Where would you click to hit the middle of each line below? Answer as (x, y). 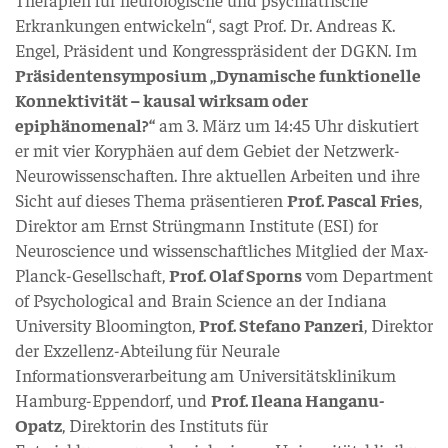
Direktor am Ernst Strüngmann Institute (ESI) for (196, 224)
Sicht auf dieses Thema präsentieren (151, 199)
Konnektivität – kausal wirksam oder (161, 99)
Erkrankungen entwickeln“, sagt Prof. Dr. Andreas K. (205, 24)
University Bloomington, (107, 324)
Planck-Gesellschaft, (92, 274)
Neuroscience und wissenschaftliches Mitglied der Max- (222, 249)
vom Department (367, 274)
